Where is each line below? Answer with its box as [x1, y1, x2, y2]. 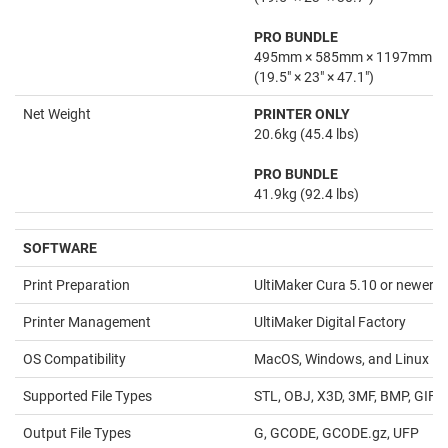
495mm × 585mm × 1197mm [254, 49, 432, 66]
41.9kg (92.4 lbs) [254, 186, 359, 203]
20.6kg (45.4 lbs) [254, 126, 359, 143]
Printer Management [23, 314, 151, 331]
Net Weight [23, 106, 91, 123]
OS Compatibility [23, 351, 126, 368]
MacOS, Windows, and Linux [254, 351, 429, 368]
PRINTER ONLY [254, 106, 350, 123]
